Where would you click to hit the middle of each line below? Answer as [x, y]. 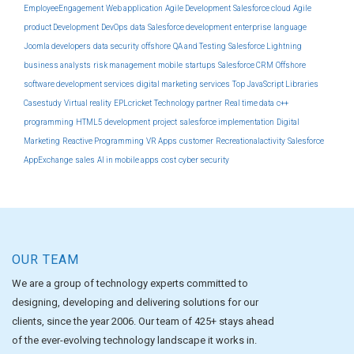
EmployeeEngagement [64, 8]
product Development [61, 27]
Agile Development [198, 8]
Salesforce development [190, 27]
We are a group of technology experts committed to [130, 283]
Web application [134, 8]
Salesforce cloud [262, 8]
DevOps [115, 27]
